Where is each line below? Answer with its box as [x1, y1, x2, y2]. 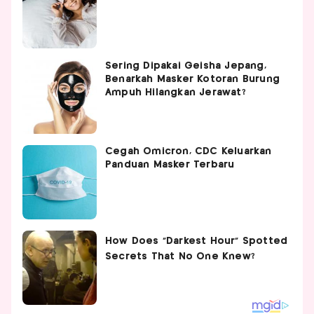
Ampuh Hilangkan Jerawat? [105, 88, 246, 98]
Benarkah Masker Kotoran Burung [105, 74, 280, 85]
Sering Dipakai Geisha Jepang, [105, 61, 266, 71]
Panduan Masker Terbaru [105, 160, 235, 170]
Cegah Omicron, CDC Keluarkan [105, 146, 272, 157]
